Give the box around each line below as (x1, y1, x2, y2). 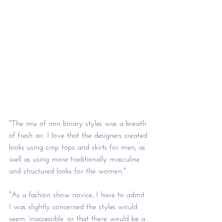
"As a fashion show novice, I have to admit (9, 187, 147, 200)
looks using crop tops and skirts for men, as (9, 139, 148, 152)
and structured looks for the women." (9, 163, 126, 176)
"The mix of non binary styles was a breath (9, 115, 149, 128)
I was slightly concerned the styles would (9, 199, 140, 212)
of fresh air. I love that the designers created (9, 127, 150, 140)
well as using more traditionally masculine (9, 151, 142, 164)
